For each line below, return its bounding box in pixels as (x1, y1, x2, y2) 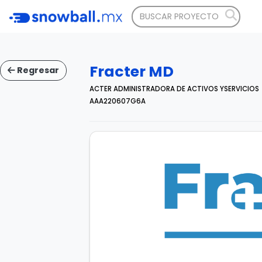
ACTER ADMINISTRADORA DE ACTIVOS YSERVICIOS (89, 84, 259, 94)
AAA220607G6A (89, 96, 146, 106)
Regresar (15, 64, 59, 76)
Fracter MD (89, 61, 174, 82)
